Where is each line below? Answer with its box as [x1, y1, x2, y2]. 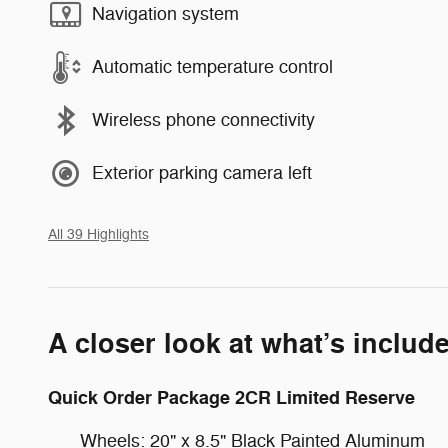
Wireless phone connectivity [92, 109, 315, 132]
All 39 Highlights [48, 225, 149, 243]
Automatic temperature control [92, 56, 333, 79]
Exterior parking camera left [92, 162, 312, 185]
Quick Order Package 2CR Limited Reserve [48, 385, 415, 410]
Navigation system [92, 3, 239, 26]
